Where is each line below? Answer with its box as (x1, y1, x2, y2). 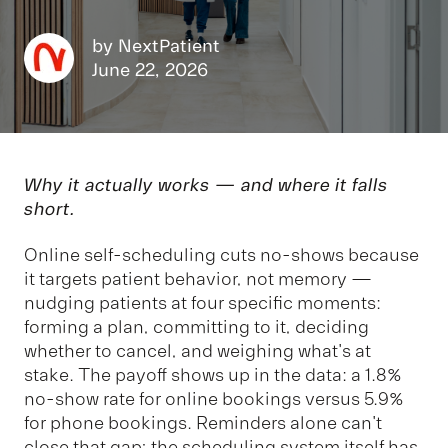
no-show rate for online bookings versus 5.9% (24, 388, 404, 411)
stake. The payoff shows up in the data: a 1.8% (24, 364, 402, 387)
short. (24, 197, 75, 220)
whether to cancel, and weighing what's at (24, 340, 371, 363)
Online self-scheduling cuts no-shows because (24, 244, 419, 267)
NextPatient (118, 34, 220, 57)
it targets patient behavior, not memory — (24, 268, 372, 291)
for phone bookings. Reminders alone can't (24, 412, 382, 435)
